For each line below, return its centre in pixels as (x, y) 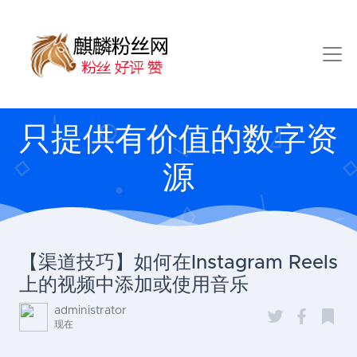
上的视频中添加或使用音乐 (134, 285)
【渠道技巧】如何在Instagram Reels (178, 263)
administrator (90, 311)
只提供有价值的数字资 (178, 140)
